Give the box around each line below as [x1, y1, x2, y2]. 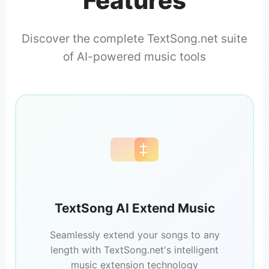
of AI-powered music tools [63, 49, 206, 64]
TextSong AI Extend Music [54, 201, 215, 216]
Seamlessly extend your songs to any [49, 229, 220, 241]
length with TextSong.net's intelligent [50, 244, 219, 256]
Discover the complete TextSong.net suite [22, 31, 247, 46]
